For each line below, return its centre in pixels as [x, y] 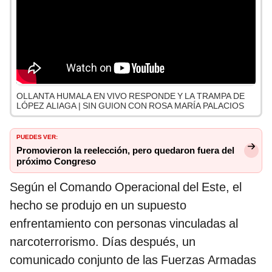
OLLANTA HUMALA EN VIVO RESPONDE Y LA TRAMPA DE [131, 96]
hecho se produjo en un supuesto [98, 206]
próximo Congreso [56, 162]
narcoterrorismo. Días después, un [103, 242]
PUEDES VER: [37, 136]
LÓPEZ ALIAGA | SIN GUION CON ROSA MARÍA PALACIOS [130, 106]
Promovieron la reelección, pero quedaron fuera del [125, 151]
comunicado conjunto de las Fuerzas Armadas [133, 260]
